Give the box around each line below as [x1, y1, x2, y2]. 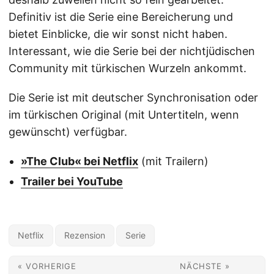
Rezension [64, 230, 105, 241]
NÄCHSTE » [179, 261, 230, 272]
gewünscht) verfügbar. [9, 125, 127, 139]
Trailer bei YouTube [21, 175, 123, 188]
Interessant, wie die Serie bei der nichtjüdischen [9, 45, 255, 58]
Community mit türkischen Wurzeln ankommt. [9, 62, 246, 75]
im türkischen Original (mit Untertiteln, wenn [9, 108, 239, 122]
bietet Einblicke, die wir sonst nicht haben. [9, 28, 228, 41]
